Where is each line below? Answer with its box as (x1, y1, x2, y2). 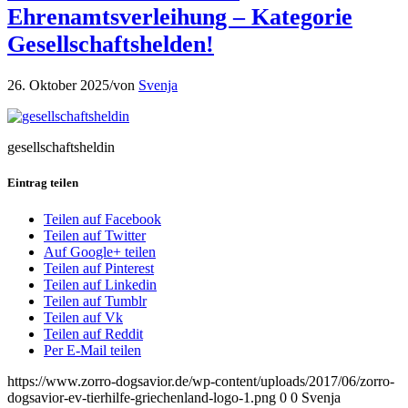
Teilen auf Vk (44, 309, 123, 325)
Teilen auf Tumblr (44, 292, 147, 309)
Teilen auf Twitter (44, 227, 146, 243)
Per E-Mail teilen (44, 342, 141, 358)
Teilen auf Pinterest (44, 260, 154, 276)
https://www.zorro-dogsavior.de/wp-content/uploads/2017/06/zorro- (7, 372, 394, 389)
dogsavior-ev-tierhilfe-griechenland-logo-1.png (7, 389, 276, 405)
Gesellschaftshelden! (7, 30, 214, 57)
